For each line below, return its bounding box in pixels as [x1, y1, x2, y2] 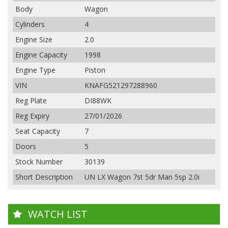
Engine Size [15, 35, 52, 45]
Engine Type [15, 65, 55, 75]
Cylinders [15, 19, 45, 30]
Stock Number [15, 157, 63, 167]
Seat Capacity [15, 126, 60, 136]
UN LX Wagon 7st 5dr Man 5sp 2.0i [84, 172, 199, 182]
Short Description [15, 172, 73, 182]
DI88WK [84, 96, 111, 106]
